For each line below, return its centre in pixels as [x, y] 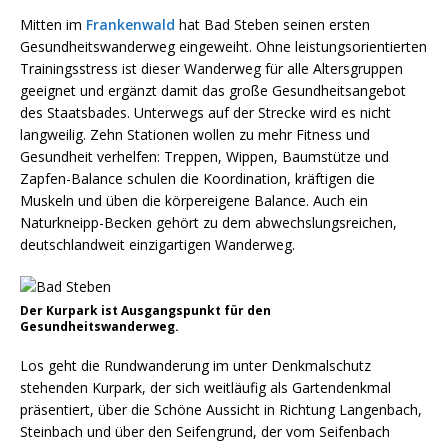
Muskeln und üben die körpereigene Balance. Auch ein [194, 200]
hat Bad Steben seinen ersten [272, 24]
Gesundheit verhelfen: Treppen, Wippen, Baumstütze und [204, 156]
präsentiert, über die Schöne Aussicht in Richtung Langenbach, [221, 409]
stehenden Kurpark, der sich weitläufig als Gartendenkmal [205, 387]
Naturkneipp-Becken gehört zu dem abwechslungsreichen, [208, 222]
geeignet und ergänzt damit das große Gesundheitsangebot [213, 90]
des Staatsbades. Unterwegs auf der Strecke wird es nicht [205, 112]
